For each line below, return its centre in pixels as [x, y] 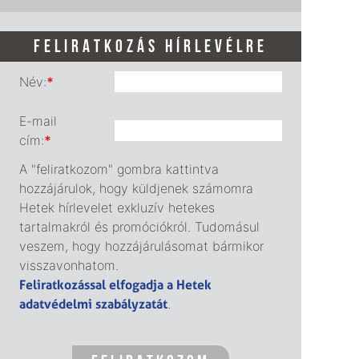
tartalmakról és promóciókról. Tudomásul [139, 227]
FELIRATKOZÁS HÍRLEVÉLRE [150, 48]
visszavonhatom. [69, 266]
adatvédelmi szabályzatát [93, 304]
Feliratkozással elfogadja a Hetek [115, 285]
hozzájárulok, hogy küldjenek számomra [136, 189]
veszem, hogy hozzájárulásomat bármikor [141, 246]
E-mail [38, 121]
